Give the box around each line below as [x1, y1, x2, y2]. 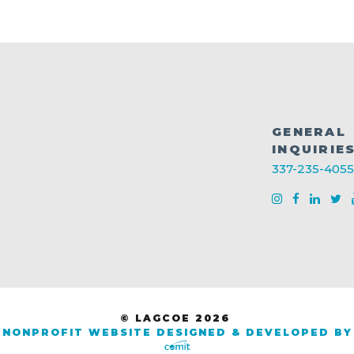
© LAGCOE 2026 [119, 312, 235, 325]
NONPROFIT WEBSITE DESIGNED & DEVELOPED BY [2, 326, 352, 339]
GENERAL [272, 123, 346, 139]
